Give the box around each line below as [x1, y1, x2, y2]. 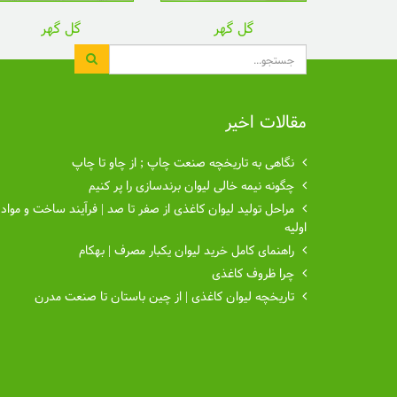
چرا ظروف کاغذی [212, 263, 294, 282]
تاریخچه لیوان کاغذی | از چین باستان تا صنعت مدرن [35, 286, 294, 305]
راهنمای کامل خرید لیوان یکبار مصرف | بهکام [79, 240, 294, 259]
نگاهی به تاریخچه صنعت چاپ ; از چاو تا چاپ [72, 152, 294, 171]
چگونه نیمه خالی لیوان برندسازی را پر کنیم [89, 175, 294, 194]
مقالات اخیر [225, 107, 307, 135]
